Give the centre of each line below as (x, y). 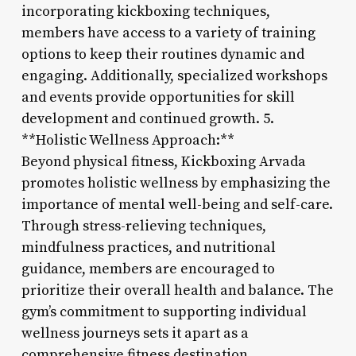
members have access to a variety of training (168, 33)
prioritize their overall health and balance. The (177, 290)
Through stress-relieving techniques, (143, 226)
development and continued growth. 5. (147, 118)
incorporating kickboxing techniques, (145, 11)
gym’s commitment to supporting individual (164, 311)
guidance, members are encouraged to (148, 269)
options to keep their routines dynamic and (163, 54)
